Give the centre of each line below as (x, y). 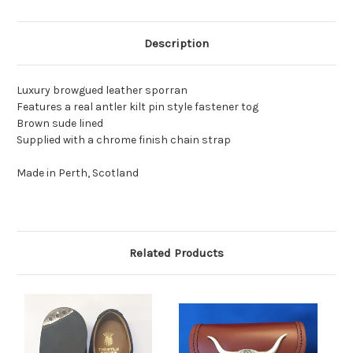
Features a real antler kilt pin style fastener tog (137, 107)
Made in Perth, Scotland (78, 173)
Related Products (176, 253)
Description (176, 44)
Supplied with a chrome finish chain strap (124, 140)
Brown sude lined (60, 124)
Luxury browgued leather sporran (102, 91)
